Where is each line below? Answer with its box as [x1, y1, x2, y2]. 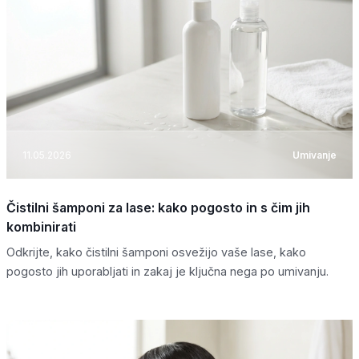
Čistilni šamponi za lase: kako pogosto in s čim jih [6, 200, 310, 216]
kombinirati [6, 219, 76, 236]
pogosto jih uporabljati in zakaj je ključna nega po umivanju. [6, 264, 329, 279]
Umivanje [292, 148, 337, 161]
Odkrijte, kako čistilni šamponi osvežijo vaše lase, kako [6, 245, 306, 260]
